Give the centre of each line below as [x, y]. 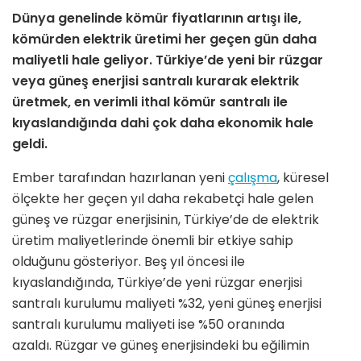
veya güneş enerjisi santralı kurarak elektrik [156, 81]
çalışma [253, 177]
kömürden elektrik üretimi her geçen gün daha [164, 39]
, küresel [303, 177]
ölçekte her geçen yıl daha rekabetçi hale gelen [163, 198]
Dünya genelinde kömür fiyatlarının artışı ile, [157, 18]
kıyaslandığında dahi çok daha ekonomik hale [163, 122]
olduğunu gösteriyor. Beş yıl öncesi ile [129, 261]
